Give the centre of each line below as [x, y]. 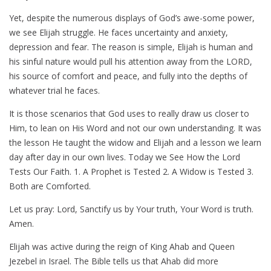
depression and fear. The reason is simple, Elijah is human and [131, 47]
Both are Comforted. [50, 186]
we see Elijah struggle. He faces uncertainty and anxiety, [119, 33]
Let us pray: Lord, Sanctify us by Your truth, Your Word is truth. [131, 209]
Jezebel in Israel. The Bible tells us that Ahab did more [114, 261]
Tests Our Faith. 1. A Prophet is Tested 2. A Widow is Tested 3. [131, 172]
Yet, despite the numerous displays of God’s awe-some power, [132, 18]
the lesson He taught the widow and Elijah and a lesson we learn [135, 143]
